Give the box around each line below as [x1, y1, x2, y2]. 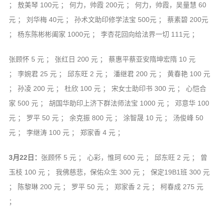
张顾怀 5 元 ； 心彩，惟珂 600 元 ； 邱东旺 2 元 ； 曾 [41, 153, 207, 162]
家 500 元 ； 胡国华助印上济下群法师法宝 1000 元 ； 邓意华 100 [8, 99, 209, 108]
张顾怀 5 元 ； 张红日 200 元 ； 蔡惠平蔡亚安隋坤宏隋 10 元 [8, 55, 196, 64]
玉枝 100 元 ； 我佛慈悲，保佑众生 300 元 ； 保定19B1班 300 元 [8, 168, 210, 176]
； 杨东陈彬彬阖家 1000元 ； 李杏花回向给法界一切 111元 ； [8, 30, 198, 39]
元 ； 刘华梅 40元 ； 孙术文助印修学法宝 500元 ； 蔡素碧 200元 [8, 16, 208, 24]
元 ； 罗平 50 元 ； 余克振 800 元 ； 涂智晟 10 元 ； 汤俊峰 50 [8, 114, 203, 122]
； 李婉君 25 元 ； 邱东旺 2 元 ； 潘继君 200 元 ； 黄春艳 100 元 [8, 70, 210, 78]
